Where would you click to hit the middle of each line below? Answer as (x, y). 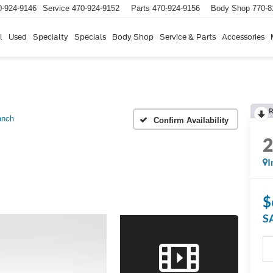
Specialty (51, 37)
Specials (90, 37)
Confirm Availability (191, 120)
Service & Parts (188, 37)
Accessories (243, 37)
